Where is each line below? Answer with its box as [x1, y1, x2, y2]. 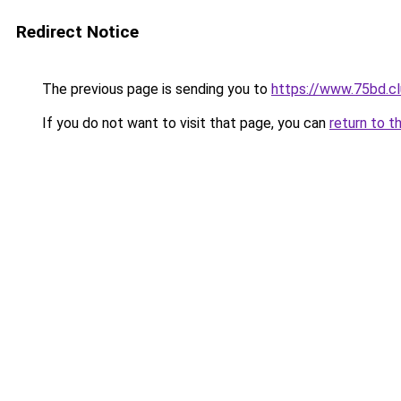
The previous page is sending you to [38, 81, 271, 98]
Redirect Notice [16, 21, 139, 42]
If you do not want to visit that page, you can [38, 115, 329, 132]
